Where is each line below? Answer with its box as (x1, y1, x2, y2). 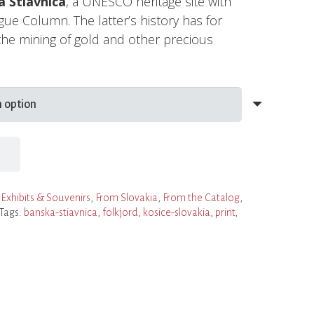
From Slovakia (95, 192, 158, 204)
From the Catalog (162, 192, 240, 204)
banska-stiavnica (23, 207, 97, 219)
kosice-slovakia (142, 207, 210, 219)
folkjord (102, 207, 138, 219)
